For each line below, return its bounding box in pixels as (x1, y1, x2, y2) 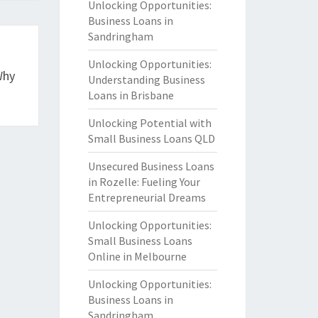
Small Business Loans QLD (87, 131, 215, 146)
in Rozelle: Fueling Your (87, 175, 200, 189)
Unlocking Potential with (87, 116, 212, 130)
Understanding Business (87, 72, 205, 87)
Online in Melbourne (87, 249, 187, 263)
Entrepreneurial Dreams (87, 190, 206, 204)
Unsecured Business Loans (87, 159, 214, 173)
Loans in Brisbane (87, 88, 174, 102)
